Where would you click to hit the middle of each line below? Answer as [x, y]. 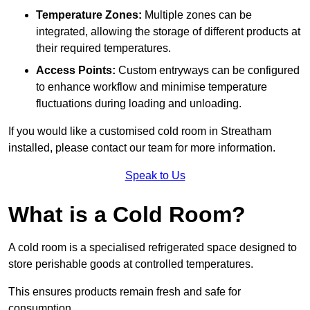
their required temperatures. [103, 48]
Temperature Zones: [89, 15]
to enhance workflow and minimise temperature [152, 87]
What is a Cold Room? [127, 215]
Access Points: [76, 71]
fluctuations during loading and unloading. [139, 104]
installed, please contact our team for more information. [142, 148]
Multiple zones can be [197, 15]
